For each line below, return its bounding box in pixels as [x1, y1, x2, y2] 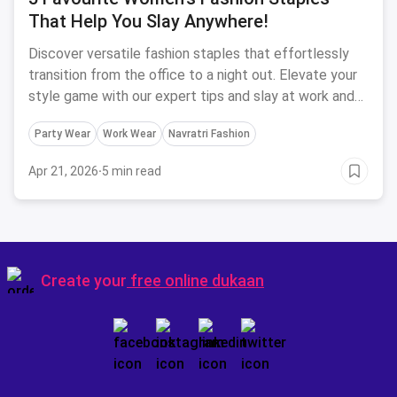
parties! [28, 109, 76, 126]
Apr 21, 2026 [28, 164, 98, 178]
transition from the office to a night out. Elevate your [28, 66, 357, 83]
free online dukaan [130, 270, 264, 290]
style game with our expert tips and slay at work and [28, 88, 354, 105]
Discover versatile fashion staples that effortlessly [28, 45, 349, 62]
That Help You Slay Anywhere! [28, 11, 269, 32]
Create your [41, 270, 127, 290]
